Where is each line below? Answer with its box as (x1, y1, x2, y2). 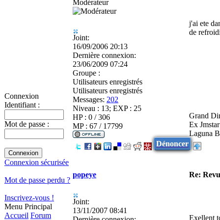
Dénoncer (156, 139, 189, 148)
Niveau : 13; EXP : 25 (73, 104, 141, 112)
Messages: (73, 95, 105, 104)
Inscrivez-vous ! (4, 193, 54, 202)
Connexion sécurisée (4, 158, 69, 166)
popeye (73, 170, 96, 179)
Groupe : (73, 68, 100, 77)
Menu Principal (4, 202, 52, 211)
